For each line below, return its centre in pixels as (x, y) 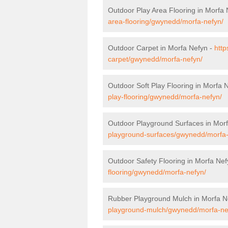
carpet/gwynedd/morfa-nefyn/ (155, 59)
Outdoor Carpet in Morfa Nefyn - (161, 48)
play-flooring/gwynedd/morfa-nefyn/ (165, 96)
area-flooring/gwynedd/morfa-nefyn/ (166, 21)
